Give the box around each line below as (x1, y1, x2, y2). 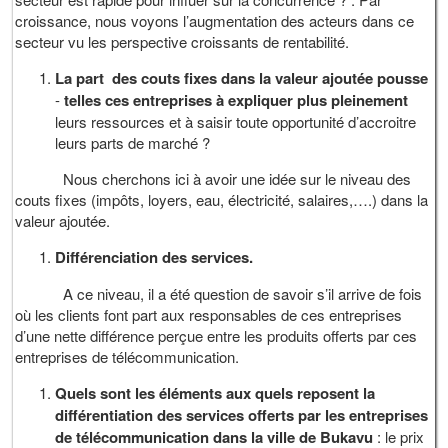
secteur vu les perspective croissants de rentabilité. (15, 30, 350, 52)
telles (64, 88, 102, 111)
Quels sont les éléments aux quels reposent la (55, 381, 376, 404)
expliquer (228, 88, 294, 111)
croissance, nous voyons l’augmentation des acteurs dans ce (15, 9, 415, 31)
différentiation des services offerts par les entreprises (55, 403, 429, 426)
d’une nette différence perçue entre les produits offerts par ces (15, 324, 418, 346)
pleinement (331, 88, 409, 111)
